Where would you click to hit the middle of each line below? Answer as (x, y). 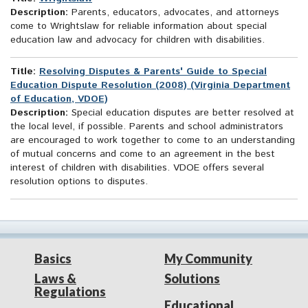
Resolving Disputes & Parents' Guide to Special (153, 72)
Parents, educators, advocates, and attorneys (174, 13)
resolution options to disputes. (79, 182)
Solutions (192, 279)
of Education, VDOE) (59, 99)
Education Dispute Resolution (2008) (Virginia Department (150, 86)
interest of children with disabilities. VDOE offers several (137, 168)
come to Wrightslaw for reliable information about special (139, 26)
